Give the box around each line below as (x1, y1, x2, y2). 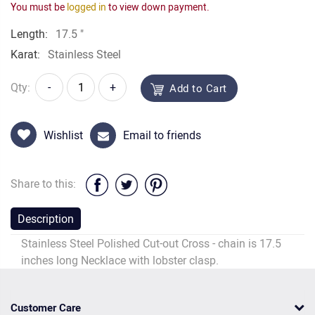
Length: (11, 26, 48, 41)
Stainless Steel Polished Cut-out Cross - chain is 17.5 (21, 236, 281, 252)
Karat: (11, 46, 40, 62)
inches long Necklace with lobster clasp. (21, 252, 219, 269)
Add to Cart (169, 81, 227, 95)
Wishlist (44, 127, 83, 143)
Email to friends (123, 127, 201, 143)
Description (18, 211, 74, 227)
